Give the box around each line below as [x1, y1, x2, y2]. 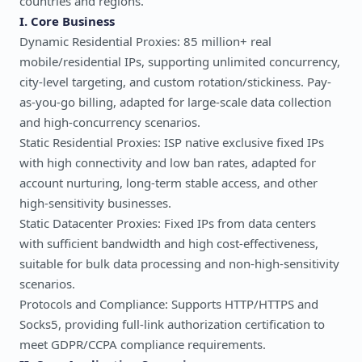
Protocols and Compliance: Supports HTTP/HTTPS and [19, 296, 318, 312]
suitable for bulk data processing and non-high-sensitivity [19, 255, 339, 271]
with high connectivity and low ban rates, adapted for [19, 154, 316, 170]
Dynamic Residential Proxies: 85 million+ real [19, 33, 271, 49]
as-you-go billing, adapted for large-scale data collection [19, 94, 331, 110]
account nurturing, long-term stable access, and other [19, 175, 318, 191]
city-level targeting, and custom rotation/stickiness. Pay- [19, 74, 331, 90]
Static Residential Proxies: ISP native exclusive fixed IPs [19, 134, 324, 150]
